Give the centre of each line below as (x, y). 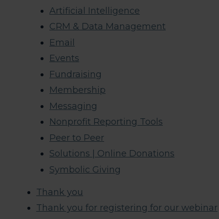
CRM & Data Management (108, 27)
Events (64, 58)
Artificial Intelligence (95, 11)
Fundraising (76, 74)
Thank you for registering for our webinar (127, 208)
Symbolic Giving (85, 169)
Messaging (73, 106)
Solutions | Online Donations (112, 154)
